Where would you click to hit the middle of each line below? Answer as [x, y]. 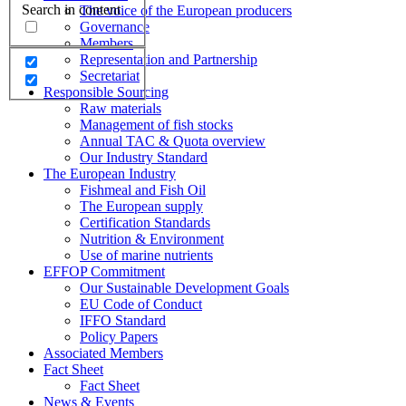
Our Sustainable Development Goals [184, 287]
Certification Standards [145, 222]
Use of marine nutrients [146, 255]
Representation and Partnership [169, 59]
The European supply [141, 206]
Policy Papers [119, 336]
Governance [115, 26]
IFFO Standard [123, 320]
